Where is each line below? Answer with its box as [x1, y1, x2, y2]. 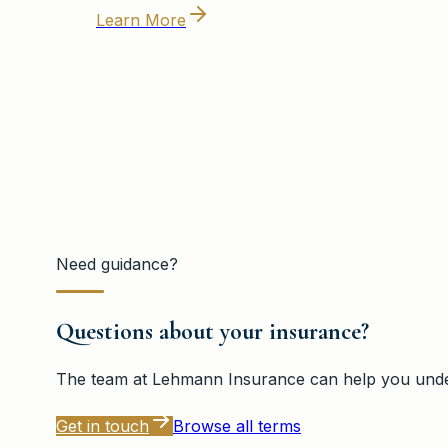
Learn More [96, 9, 186, 30]
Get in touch [56, 415, 149, 436]
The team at [56, 368, 152, 389]
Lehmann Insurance [152, 368, 305, 389]
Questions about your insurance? [56, 316, 369, 346]
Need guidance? [56, 253, 178, 274]
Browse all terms [173, 415, 301, 436]
